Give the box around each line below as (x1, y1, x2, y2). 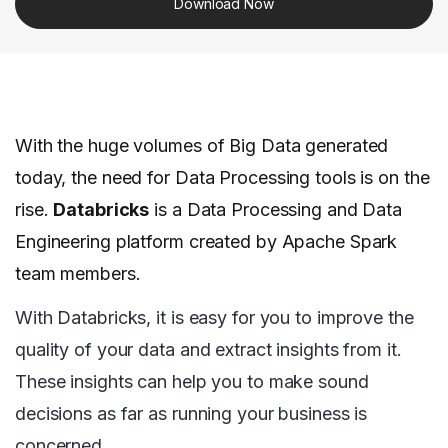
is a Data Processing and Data (149, 199, 403, 221)
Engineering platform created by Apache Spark (15, 231, 398, 253)
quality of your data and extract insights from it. (15, 339, 402, 361)
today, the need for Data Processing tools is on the (15, 167, 430, 189)
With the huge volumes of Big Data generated (15, 135, 389, 157)
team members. (15, 263, 141, 285)
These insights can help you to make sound (15, 371, 369, 393)
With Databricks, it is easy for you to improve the (15, 307, 414, 329)
